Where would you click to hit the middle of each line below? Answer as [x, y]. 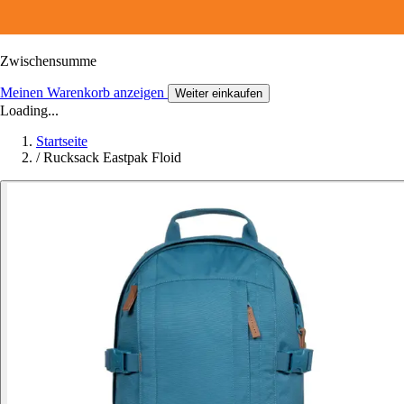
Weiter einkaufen [219, 93]
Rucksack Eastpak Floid [112, 157]
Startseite [62, 141]
